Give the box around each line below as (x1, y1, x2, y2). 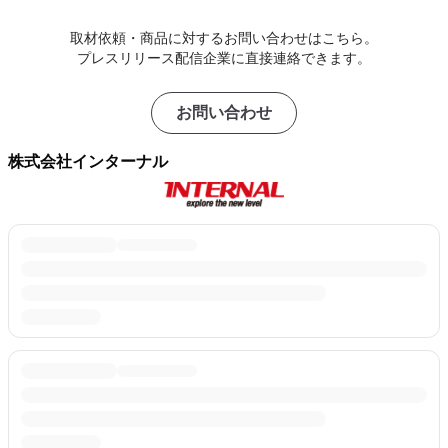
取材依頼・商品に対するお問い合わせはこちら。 (70, 30, 378, 46)
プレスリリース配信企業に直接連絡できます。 (77, 50, 371, 66)
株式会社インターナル (8, 153, 168, 170)
